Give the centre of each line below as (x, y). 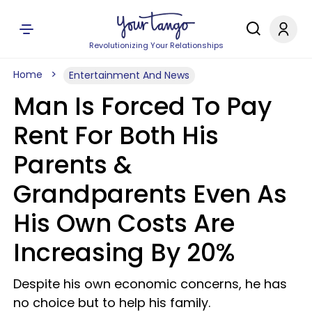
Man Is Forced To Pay (142, 106)
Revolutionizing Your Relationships (156, 45)
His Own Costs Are (124, 223)
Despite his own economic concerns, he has (150, 284)
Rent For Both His (116, 135)
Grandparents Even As (150, 194)
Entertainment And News (129, 75)
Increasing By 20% (124, 252)
